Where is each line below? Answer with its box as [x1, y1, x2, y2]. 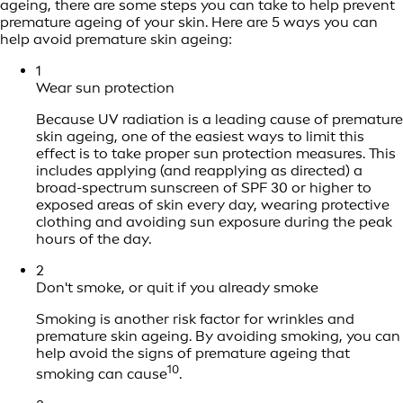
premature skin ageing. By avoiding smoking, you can [36, 327, 400, 345]
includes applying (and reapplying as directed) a [36, 162, 363, 180]
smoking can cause [36, 365, 167, 383]
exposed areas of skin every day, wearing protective [36, 196, 390, 214]
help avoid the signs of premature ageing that [36, 345, 350, 363]
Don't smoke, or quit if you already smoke [36, 279, 318, 297]
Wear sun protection [36, 79, 175, 97]
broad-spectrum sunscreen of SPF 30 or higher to [36, 179, 372, 197]
